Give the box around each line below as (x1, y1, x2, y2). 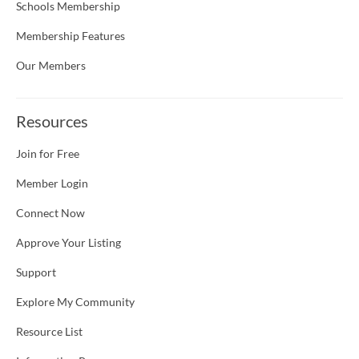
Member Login (16, 176, 88, 191)
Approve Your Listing (16, 236, 121, 250)
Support (16, 265, 56, 280)
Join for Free (16, 147, 79, 161)
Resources (16, 111, 88, 131)
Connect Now (16, 206, 85, 220)
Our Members (16, 58, 86, 73)
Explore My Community (16, 295, 135, 309)
